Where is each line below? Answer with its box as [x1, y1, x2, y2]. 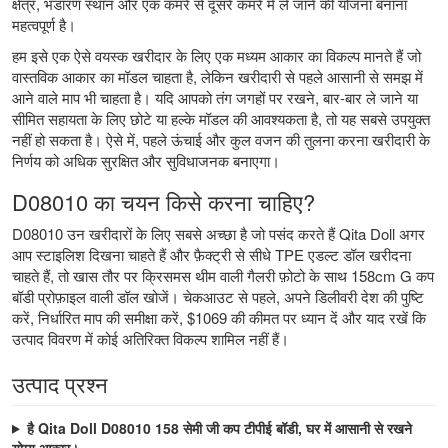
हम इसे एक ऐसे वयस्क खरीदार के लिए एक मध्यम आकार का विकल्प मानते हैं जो [12, 44, 421, 66]
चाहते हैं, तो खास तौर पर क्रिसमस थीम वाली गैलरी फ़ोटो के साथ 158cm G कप [12, 264, 434, 286]
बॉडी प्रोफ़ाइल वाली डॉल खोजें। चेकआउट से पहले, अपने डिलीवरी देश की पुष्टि [12, 285, 424, 307]
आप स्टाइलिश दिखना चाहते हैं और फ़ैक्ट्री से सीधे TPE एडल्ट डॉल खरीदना [12, 243, 411, 265]
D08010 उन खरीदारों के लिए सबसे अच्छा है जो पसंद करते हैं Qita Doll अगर [12, 222, 425, 244]
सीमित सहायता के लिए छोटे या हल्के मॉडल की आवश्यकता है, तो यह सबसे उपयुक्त [12, 107, 430, 129]
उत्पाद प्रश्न [12, 367, 108, 399]
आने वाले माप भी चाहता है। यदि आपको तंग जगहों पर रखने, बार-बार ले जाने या [12, 86, 418, 108]
